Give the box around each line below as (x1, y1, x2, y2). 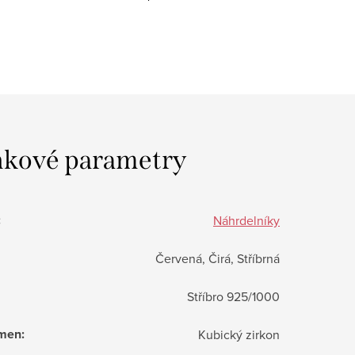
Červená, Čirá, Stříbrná (155, 249, 280, 267)
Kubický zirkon (198, 325, 280, 343)
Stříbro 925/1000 (187, 287, 280, 305)
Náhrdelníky (213, 211, 280, 229)
